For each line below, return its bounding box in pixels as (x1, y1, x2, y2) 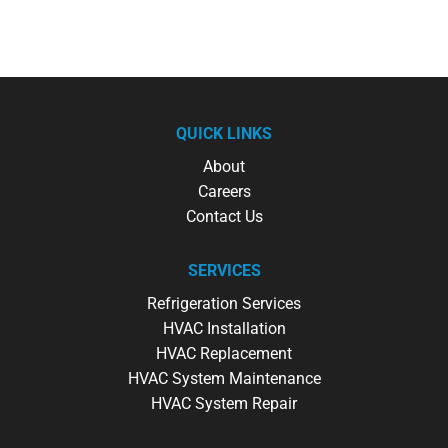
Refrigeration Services (147, 294, 301, 314)
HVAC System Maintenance (127, 369, 321, 389)
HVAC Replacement (156, 344, 292, 364)
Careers (197, 182, 251, 202)
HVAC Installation (162, 319, 286, 339)
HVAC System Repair (151, 394, 297, 414)
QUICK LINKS (176, 124, 272, 144)
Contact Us (185, 207, 263, 227)
